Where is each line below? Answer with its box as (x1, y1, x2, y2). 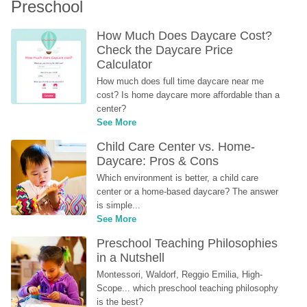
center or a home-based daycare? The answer (97, 186, 279, 197)
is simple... (97, 200, 141, 210)
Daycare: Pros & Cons (97, 154, 219, 168)
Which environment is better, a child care (97, 173, 259, 183)
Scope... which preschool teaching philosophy (97, 283, 279, 293)
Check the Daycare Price (97, 43, 234, 57)
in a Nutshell (97, 251, 165, 265)
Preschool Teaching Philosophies (97, 236, 278, 250)
